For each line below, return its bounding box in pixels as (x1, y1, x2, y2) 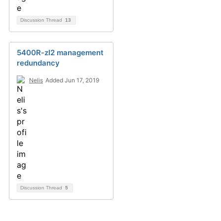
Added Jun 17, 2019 (45, 76, 99, 84)
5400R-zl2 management (17, 48, 104, 57)
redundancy (17, 58, 60, 68)
